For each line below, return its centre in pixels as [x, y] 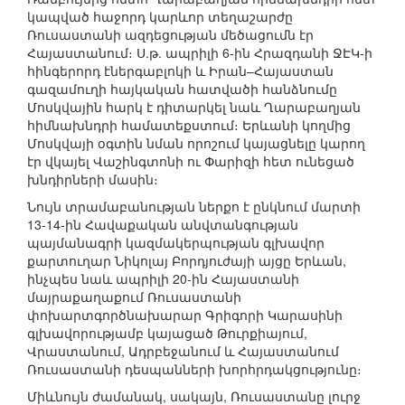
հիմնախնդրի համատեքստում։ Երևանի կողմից [189, 125]
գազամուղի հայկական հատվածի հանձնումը [182, 89]
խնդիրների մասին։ [93, 179]
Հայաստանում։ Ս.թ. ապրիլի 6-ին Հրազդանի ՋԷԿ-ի [200, 53]
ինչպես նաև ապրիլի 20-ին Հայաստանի [163, 279]
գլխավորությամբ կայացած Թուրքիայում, [167, 333]
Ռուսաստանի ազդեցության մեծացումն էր [170, 35]
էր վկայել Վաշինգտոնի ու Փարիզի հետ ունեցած [191, 161]
